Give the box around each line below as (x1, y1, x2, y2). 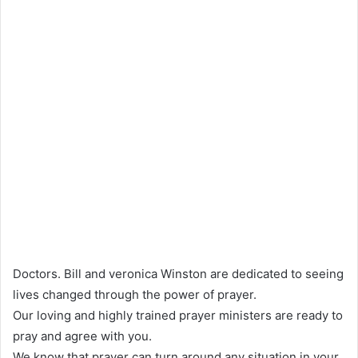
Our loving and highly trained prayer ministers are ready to (13, 307, 343, 323)
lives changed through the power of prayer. (13, 286, 257, 302)
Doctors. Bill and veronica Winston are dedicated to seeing (13, 265, 344, 281)
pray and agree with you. (13, 328, 152, 344)
